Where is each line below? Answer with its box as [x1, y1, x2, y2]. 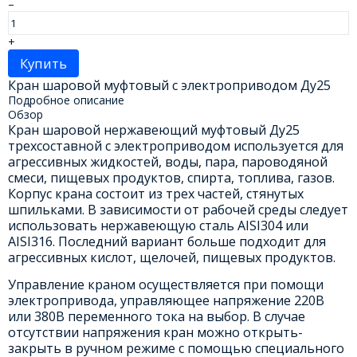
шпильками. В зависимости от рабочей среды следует [7, 200, 348, 218]
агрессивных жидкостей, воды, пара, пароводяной [7, 152, 328, 171]
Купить [19, 53, 67, 73]
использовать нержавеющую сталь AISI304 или [7, 216, 308, 234]
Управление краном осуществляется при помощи [7, 275, 324, 293]
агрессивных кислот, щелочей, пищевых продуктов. [7, 248, 335, 266]
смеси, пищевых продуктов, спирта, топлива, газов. [7, 168, 335, 186]
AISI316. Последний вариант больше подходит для [7, 232, 326, 250]
